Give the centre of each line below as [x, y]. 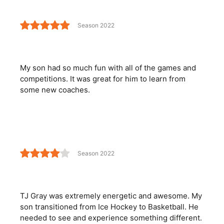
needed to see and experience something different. [111, 218]
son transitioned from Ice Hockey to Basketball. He [109, 207]
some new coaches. [55, 90]
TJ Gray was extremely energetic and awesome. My [111, 196]
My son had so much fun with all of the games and [108, 68]
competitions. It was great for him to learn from [103, 79]
